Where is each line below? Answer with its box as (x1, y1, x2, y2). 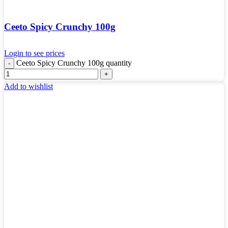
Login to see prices (4, 49, 65, 58)
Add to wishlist (4, 82, 53, 91)
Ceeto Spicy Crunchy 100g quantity (16, 59, 132, 68)
